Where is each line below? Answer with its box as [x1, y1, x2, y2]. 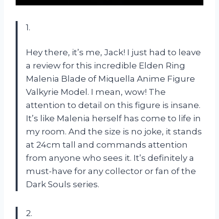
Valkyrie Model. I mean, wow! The [26, 87, 166, 97]
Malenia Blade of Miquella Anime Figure [26, 73, 195, 84]
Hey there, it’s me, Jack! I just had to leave [26, 47, 201, 57]
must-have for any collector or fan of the [26, 166, 196, 176]
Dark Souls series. [26, 179, 99, 189]
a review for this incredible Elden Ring [26, 60, 185, 70]
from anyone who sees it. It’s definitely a [26, 153, 194, 163]
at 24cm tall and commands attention [26, 139, 188, 150]
